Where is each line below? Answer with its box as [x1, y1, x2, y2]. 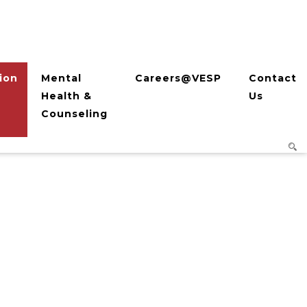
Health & [41, 90, 92, 102]
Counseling [41, 108, 108, 120]
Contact [249, 72, 297, 84]
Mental [41, 72, 82, 84]
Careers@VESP [135, 72, 221, 84]
